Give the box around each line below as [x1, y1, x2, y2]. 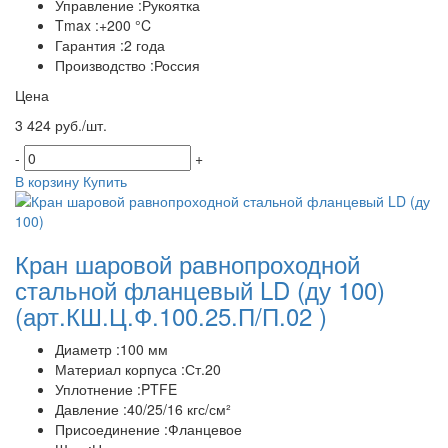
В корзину [15, 170, 79, 191]
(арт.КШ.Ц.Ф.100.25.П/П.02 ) [15, 297, 327, 333]
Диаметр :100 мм [55, 338, 168, 359]
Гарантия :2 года [55, 34, 165, 55]
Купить [83, 170, 127, 191]
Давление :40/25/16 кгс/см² [55, 398, 231, 419]
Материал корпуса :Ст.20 [55, 358, 221, 379]
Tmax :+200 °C [55, 14, 151, 35]
